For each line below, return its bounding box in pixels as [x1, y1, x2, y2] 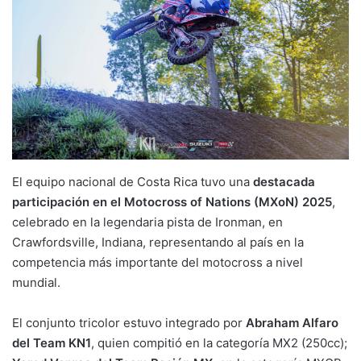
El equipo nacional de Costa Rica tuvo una [12, 173, 253, 189]
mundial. [12, 274, 60, 290]
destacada [253, 173, 315, 189]
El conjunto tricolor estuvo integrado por [12, 314, 246, 330]
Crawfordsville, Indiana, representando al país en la [12, 234, 304, 250]
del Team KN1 [12, 334, 91, 351]
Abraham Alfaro [246, 314, 338, 330]
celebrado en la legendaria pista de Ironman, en [12, 214, 283, 230]
